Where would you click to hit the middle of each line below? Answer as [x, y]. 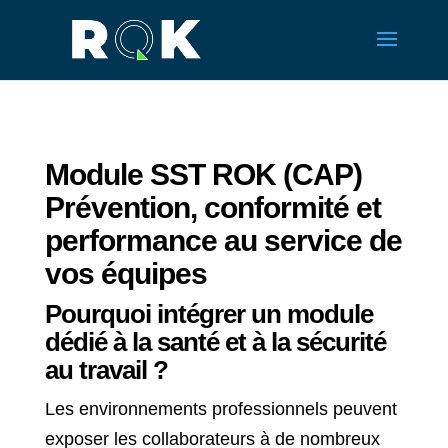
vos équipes [125, 273]
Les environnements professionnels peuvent [220, 409]
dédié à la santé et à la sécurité [215, 342]
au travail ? [106, 370]
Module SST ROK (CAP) [203, 174]
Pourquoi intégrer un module [208, 314]
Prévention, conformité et [212, 207]
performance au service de [223, 240]
